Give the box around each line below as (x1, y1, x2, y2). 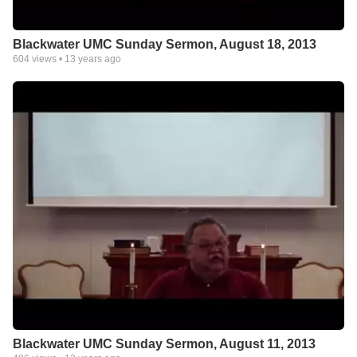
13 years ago (65, 53, 121, 65)
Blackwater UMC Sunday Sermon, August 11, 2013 (13, 337, 316, 351)
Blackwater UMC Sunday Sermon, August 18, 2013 (13, 37, 316, 51)
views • (29, 53, 65, 65)
